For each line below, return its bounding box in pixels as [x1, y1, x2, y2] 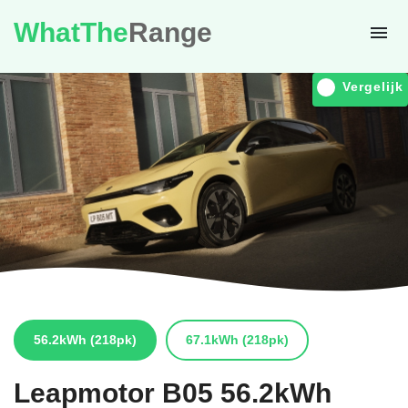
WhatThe [14, 14, 128, 52]
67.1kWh [186, 330, 239, 349]
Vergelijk [342, 77, 403, 96]
